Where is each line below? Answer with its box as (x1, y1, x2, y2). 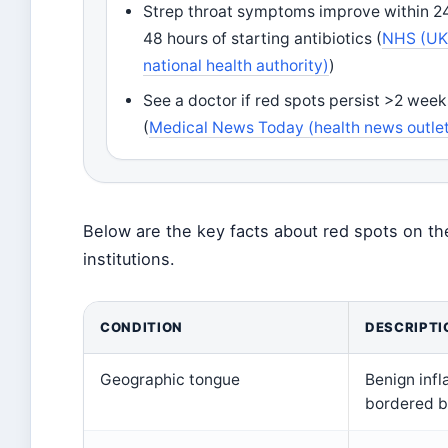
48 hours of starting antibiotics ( (143, 29, 383, 48)
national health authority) (143, 56, 330, 75)
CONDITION (100, 319, 183, 335)
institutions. (83, 249, 175, 269)
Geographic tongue (100, 370, 240, 389)
